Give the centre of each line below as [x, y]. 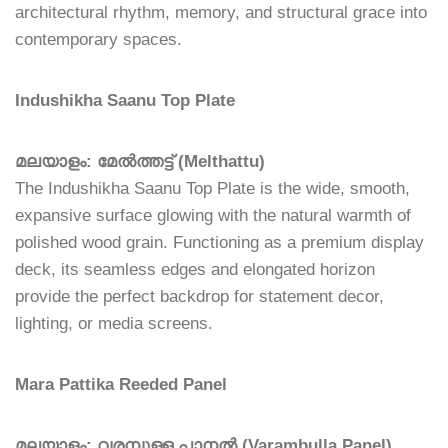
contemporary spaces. [98, 40]
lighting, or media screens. [114, 324]
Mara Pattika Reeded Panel [121, 385]
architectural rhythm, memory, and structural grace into [221, 13]
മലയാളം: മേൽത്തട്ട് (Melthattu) [140, 162]
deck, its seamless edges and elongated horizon [195, 270]
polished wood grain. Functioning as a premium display [219, 243]
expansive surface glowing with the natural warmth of [213, 216]
